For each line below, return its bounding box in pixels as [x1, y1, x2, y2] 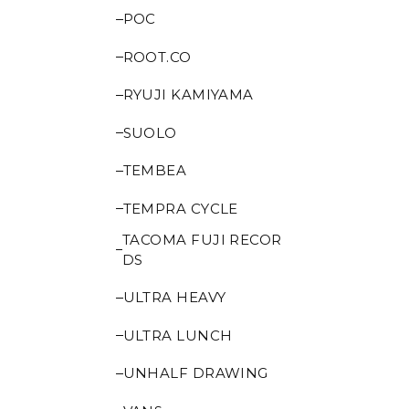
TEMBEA [122, 162, 187, 179]
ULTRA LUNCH [122, 326, 233, 344]
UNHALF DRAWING [122, 364, 268, 382]
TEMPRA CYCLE [122, 199, 238, 217]
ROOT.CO [122, 47, 192, 66]
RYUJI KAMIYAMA [122, 86, 254, 103]
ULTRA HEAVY [122, 288, 226, 306]
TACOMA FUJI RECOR [122, 230, 282, 248]
